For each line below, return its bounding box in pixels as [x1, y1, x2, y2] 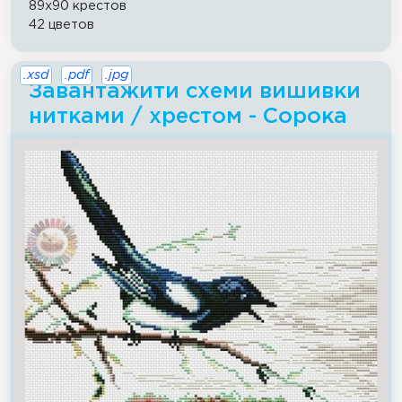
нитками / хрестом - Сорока [29, 106, 347, 127]
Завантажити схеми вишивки [29, 81, 361, 101]
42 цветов [29, 18, 94, 31]
